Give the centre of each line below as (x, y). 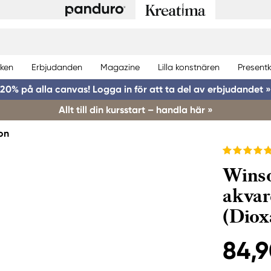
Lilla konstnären (189, 67)
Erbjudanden (57, 67)
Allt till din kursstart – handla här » (135, 110)
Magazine (120, 67)
